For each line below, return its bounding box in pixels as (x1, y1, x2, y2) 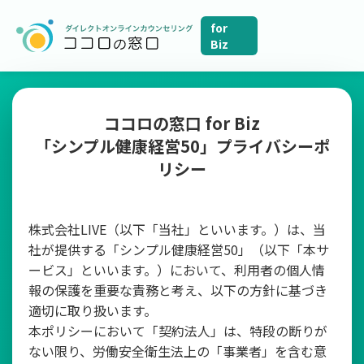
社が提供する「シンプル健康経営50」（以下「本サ (28, 240, 329, 259)
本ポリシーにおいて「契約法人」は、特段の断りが (28, 321, 327, 340)
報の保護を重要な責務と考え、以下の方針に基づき (28, 280, 327, 300)
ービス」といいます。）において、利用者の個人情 (28, 260, 325, 279)
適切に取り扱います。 (28, 301, 157, 320)
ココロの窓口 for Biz (104, 111, 260, 135)
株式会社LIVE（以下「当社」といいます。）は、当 (28, 219, 326, 239)
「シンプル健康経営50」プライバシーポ (34, 134, 330, 158)
